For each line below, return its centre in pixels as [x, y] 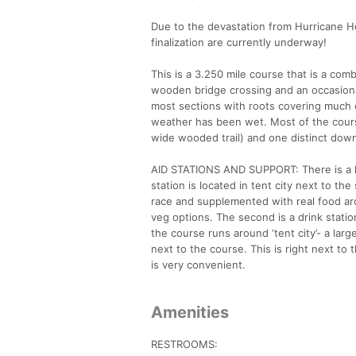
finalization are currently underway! [239, 42]
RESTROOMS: [184, 344]
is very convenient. [198, 264]
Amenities [190, 312]
